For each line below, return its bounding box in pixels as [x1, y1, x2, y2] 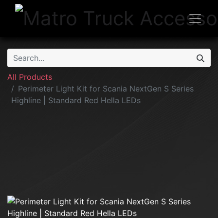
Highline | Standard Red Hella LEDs [11, 95, 141, 105]
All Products [7, 72, 52, 82]
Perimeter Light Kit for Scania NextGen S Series [18, 84, 194, 93]
